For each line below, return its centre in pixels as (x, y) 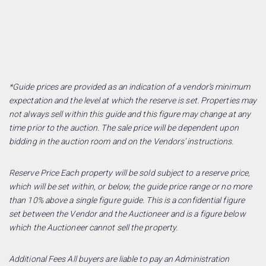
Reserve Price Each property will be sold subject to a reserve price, (130, 172)
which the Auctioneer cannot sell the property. (94, 227)
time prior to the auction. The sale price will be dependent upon (124, 127)
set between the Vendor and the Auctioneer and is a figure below (127, 213)
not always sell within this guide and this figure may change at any (130, 114)
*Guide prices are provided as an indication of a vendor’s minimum (129, 86)
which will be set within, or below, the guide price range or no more (131, 186)
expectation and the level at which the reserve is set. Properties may (133, 100)
